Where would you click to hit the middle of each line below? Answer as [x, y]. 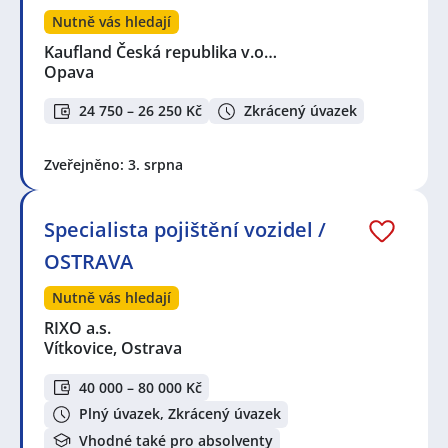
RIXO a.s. [78, 328]
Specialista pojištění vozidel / [185, 230]
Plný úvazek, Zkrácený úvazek [180, 414]
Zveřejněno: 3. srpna [113, 165]
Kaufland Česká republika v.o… [161, 51]
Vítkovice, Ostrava [113, 348]
